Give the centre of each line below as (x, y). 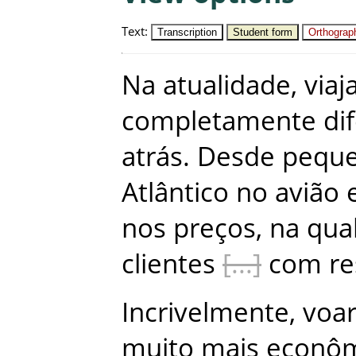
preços (215, 227)
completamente (219, 120)
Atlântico (175, 192)
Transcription (187, 32)
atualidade (227, 84)
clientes (168, 263)
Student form (263, 32)
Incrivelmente (205, 311)
